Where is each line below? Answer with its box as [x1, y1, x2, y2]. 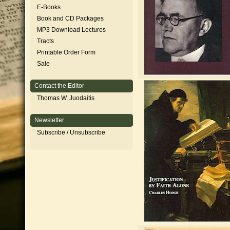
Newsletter [34, 117, 64, 124]
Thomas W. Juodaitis [37, 94, 94, 102]
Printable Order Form [37, 49, 95, 56]
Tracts [37, 37, 54, 45]
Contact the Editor [34, 82, 84, 89]
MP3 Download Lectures [37, 26, 106, 33]
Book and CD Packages [37, 15, 104, 22]
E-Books [37, 4, 61, 11]
